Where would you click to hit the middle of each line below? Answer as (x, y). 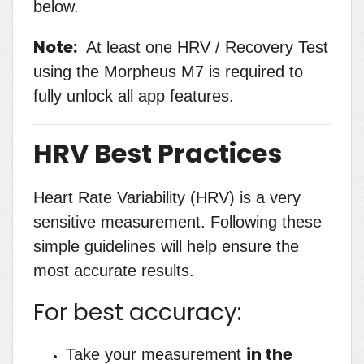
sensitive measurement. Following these (178, 222)
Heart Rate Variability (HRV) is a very (167, 198)
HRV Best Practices (158, 154)
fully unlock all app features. (134, 96)
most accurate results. (114, 271)
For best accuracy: (137, 313)
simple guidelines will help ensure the (166, 247)
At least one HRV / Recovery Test (203, 48)
